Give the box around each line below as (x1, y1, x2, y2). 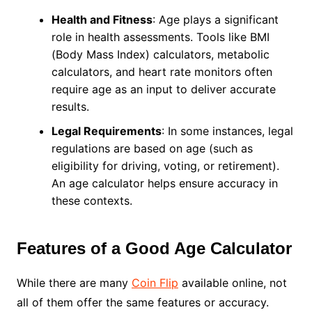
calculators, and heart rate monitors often (51, 65, 272, 79)
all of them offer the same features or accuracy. (16, 295, 269, 310)
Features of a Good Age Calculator (16, 239, 292, 258)
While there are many (16, 276, 132, 290)
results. (51, 100, 89, 114)
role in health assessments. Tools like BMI (51, 30, 270, 45)
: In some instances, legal (161, 124, 293, 139)
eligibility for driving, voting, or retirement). (51, 159, 279, 173)
